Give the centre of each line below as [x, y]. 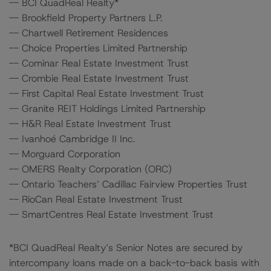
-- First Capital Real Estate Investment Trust [106, 93]
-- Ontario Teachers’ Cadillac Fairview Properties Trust [128, 184]
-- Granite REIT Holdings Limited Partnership [107, 109]
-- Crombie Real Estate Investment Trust [99, 78]
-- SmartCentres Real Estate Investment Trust [111, 214]
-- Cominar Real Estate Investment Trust [99, 63]
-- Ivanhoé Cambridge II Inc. [72, 139]
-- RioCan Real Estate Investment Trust [96, 199]
